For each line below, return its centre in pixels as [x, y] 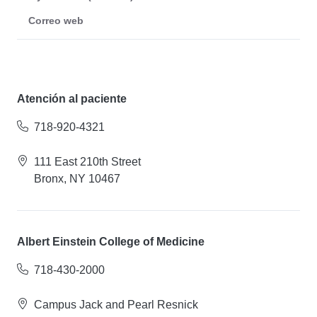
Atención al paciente [72, 99]
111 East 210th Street [87, 162]
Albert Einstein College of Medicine [111, 242]
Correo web [56, 21]
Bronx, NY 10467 [77, 179]
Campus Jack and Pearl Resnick [116, 305]
